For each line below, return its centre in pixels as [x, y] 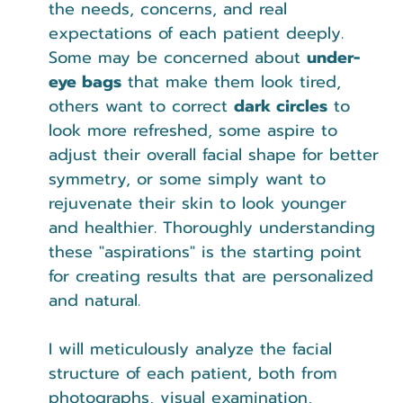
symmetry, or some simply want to [190, 179]
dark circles [281, 106]
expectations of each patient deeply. [199, 33]
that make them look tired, [234, 81]
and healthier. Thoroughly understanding [215, 227]
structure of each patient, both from [196, 373]
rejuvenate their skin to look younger [201, 203]
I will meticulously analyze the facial [193, 349]
